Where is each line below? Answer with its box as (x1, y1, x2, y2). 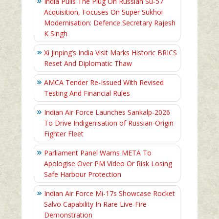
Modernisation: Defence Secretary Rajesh (44, 18, 175, 28)
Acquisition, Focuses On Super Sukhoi (44, 7, 163, 17)
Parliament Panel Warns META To (44, 148, 152, 158)
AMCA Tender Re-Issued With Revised (44, 78, 164, 88)
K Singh (44, 29, 67, 39)
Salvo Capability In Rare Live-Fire (44, 199, 147, 209)
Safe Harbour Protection (44, 170, 121, 179)
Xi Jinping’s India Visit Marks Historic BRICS (44, 48, 177, 58)
